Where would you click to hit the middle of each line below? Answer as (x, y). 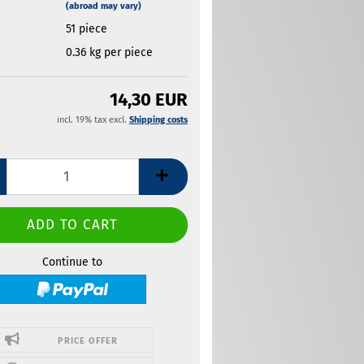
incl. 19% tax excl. (93, 120)
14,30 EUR (149, 100)
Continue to (73, 262)
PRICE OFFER (88, 341)
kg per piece (119, 52)
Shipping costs (158, 120)
